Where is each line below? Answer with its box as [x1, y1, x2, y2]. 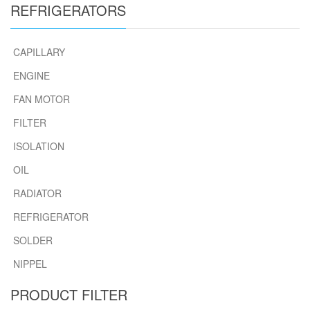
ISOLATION [13, 139, 64, 153]
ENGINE [13, 69, 50, 82]
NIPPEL [13, 257, 47, 271]
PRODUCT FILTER [10, 284, 127, 304]
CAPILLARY [13, 45, 65, 59]
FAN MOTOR [13, 92, 70, 106]
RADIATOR [13, 186, 62, 200]
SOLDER [13, 233, 53, 247]
